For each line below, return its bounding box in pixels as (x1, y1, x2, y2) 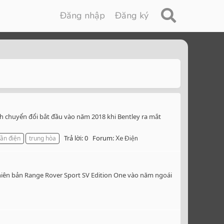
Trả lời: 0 (64, 133, 88, 143)
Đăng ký (115, 9, 149, 21)
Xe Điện (115, 134, 138, 143)
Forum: (92, 133, 115, 143)
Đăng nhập (60, 9, 105, 21)
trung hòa (29, 134, 56, 143)
